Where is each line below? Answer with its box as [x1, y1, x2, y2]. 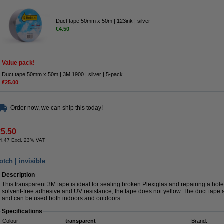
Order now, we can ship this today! [10, 104, 103, 111]
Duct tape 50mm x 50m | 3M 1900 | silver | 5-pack [2, 71, 123, 77]
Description [2, 171, 35, 178]
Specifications [2, 208, 42, 215]
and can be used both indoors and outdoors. [2, 195, 122, 202]
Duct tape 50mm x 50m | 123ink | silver [56, 17, 150, 24]
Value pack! [2, 59, 35, 66]
